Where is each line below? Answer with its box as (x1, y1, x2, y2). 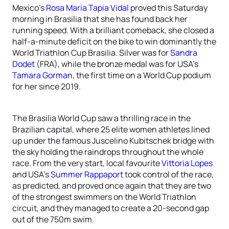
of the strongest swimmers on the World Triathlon (12, 191, 196, 202)
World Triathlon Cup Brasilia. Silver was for (12, 47, 170, 58)
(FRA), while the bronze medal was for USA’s (35, 58, 198, 70)
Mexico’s (12, 2, 46, 13)
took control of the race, (123, 169, 214, 180)
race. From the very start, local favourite (12, 157, 162, 169)
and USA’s (12, 169, 51, 180)
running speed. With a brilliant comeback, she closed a (12, 25, 214, 36)
